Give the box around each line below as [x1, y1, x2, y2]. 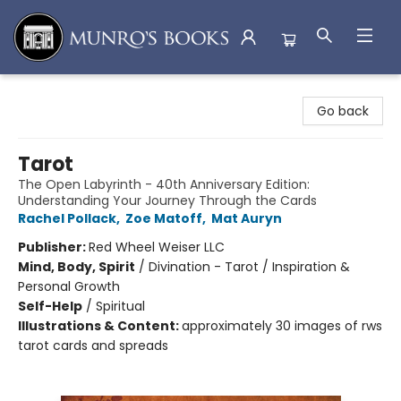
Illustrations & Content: [18, 317, 182, 335]
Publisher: [18, 238, 89, 256]
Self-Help [18, 297, 82, 315]
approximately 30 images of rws [182, 317, 382, 335]
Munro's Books [13, 82, 101, 100]
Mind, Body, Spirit [18, 258, 135, 276]
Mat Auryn [211, 209, 282, 227]
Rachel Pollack [18, 209, 116, 227]
